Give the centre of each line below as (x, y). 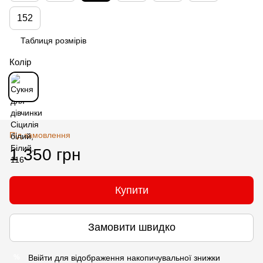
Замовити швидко (131, 227)
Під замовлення (40, 135)
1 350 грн (45, 154)
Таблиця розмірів (53, 40)
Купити (131, 190)
